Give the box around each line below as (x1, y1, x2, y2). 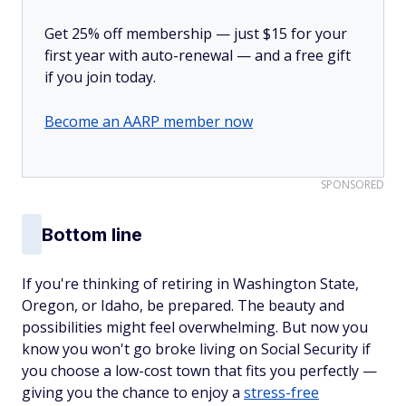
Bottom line (42, 223, 142, 246)
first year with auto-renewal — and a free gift (44, 45, 351, 65)
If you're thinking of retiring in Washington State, (22, 274, 359, 294)
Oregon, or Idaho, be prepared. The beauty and (22, 295, 344, 315)
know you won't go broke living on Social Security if (22, 339, 371, 359)
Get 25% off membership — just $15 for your (44, 24, 347, 43)
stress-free (244, 382, 319, 402)
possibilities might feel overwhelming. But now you (22, 317, 368, 337)
